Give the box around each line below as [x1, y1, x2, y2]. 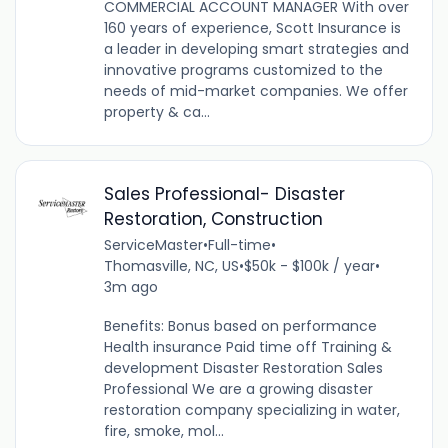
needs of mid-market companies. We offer [103, 81, 408, 102]
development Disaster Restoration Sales [103, 358, 383, 379]
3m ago [103, 277, 158, 298]
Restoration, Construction [103, 207, 323, 232]
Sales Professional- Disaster [103, 182, 345, 207]
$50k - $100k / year [243, 256, 375, 277]
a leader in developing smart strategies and [103, 39, 409, 60]
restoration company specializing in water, [103, 400, 400, 421]
